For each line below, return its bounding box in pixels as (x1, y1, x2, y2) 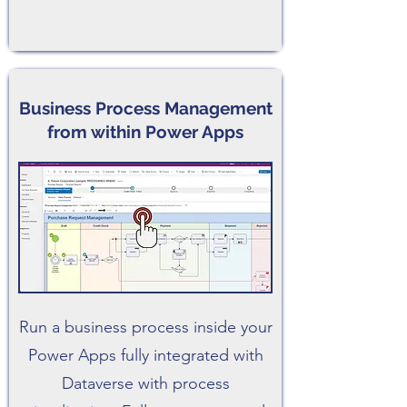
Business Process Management (18, 98, 273, 118)
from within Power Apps (47, 122, 243, 142)
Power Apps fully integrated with (27, 345, 263, 365)
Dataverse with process (61, 373, 230, 393)
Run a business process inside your (18, 317, 273, 337)
